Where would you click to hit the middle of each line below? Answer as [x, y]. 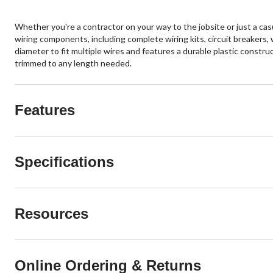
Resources [51, 213]
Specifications [64, 161]
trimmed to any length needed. [73, 63]
